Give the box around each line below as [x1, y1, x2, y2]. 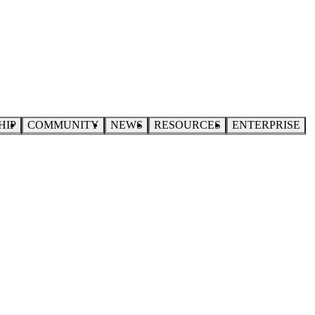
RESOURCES [154, 118, 221, 131]
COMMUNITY [27, 118, 99, 131]
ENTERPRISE [232, 118, 300, 131]
